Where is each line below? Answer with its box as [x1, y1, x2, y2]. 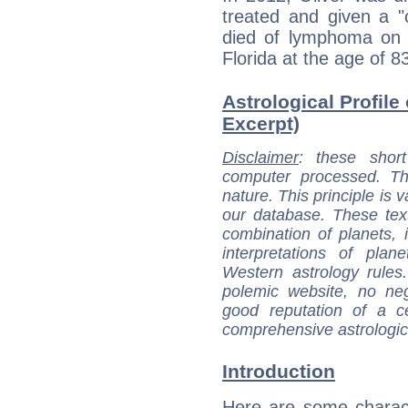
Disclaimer [222, 148, 299, 168]
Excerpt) [222, 113, 300, 135]
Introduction [222, 361, 335, 382]
